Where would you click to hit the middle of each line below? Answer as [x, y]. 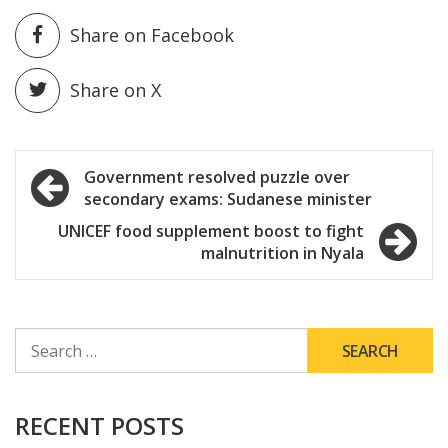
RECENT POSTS [99, 426]
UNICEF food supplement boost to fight [211, 231]
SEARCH [40, 337]
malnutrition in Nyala [282, 253]
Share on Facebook [152, 35]
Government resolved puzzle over [217, 177]
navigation [101, 210]
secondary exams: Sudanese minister [228, 199]
